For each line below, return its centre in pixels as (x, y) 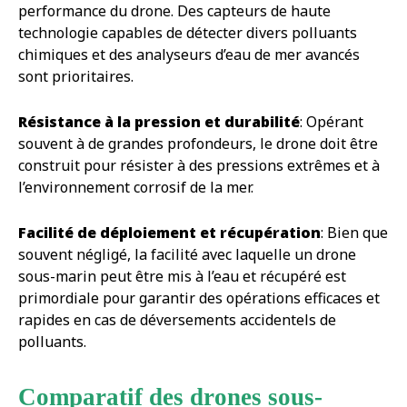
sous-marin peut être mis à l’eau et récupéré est (182, 277)
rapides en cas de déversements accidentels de (177, 320)
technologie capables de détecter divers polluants (188, 33)
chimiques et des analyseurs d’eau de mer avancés (189, 55)
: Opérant (332, 122)
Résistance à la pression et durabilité (159, 122)
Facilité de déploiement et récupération (169, 233)
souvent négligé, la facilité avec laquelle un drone (187, 255)
